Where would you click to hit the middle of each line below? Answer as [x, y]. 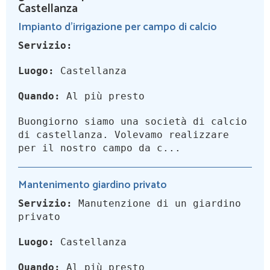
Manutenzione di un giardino [157, 204]
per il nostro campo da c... [99, 148]
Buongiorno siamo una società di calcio [133, 122]
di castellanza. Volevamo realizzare [124, 135]
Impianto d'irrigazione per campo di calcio [118, 27]
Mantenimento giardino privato [93, 185]
